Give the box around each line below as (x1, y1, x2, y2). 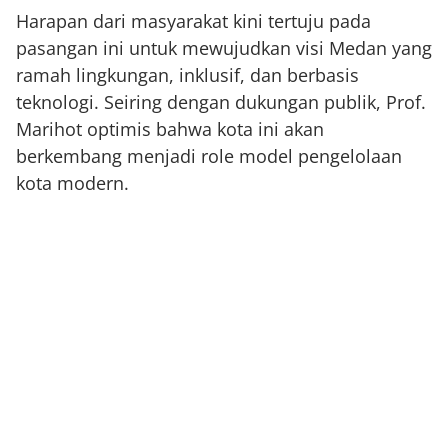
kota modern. (16, 171, 129, 195)
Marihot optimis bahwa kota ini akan (16, 117, 324, 141)
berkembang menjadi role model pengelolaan (16, 144, 402, 168)
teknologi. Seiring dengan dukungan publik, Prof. (16, 90, 426, 114)
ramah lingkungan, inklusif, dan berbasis (16, 63, 359, 87)
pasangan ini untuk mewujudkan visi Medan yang (16, 36, 432, 60)
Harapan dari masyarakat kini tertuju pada (16, 9, 371, 33)
